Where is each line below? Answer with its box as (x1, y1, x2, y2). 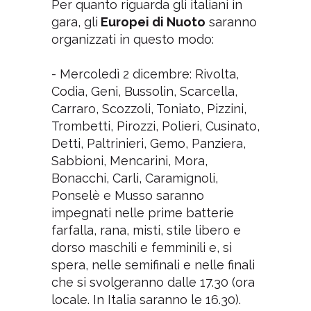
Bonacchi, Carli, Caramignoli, (51, 170, 218, 185)
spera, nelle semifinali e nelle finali (51, 257, 255, 272)
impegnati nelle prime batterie (51, 205, 234, 220)
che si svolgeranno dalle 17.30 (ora (51, 274, 255, 289)
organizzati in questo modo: (51, 31, 214, 47)
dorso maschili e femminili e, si (51, 239, 232, 255)
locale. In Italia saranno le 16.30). (51, 292, 241, 307)
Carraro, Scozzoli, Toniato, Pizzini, (51, 101, 246, 116)
